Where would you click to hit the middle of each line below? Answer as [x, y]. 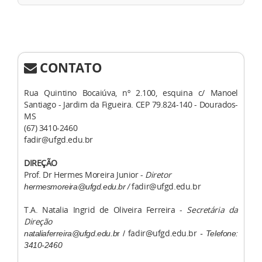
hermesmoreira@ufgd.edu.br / [78, 187]
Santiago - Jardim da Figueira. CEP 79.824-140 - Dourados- [131, 105]
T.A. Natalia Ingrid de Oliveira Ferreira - [106, 210]
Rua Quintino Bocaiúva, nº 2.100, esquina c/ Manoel [131, 93]
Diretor [158, 175]
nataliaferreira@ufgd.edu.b [71, 234]
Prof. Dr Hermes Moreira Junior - [85, 175]
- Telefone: [217, 234]
